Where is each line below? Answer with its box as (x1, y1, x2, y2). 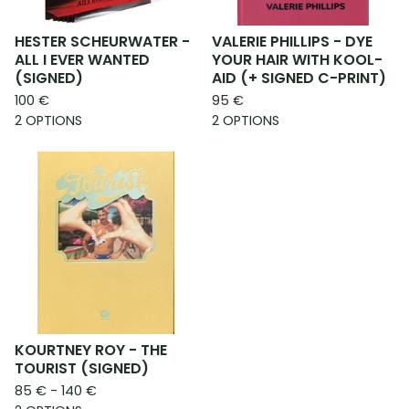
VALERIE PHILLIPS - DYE (212, 31, 372, 52)
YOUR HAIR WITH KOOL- (212, 49, 383, 70)
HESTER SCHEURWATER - (15, 31, 190, 52)
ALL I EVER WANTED (15, 49, 150, 70)
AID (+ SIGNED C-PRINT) (212, 68, 386, 89)
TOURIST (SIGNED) (15, 358, 149, 379)
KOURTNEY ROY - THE (15, 340, 167, 361)
